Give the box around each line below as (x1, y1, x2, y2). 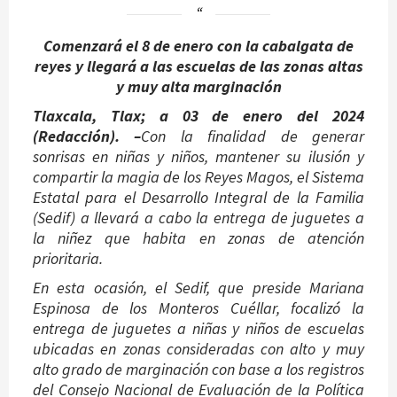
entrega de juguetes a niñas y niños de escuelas (33, 318, 364, 339)
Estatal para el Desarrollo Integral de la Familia (33, 187, 364, 208)
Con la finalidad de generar (141, 126, 365, 147)
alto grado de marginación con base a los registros (33, 359, 364, 380)
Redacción (38, 126, 110, 147)
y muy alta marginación (115, 76, 282, 97)
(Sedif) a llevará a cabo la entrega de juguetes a (33, 207, 364, 229)
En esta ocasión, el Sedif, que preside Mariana (33, 277, 364, 299)
